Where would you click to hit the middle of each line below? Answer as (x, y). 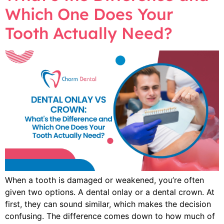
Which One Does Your (89, 14)
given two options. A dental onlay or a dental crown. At (110, 192)
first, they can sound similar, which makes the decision (108, 204)
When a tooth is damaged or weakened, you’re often (104, 180)
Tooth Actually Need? (89, 33)
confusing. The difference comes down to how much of (110, 216)
